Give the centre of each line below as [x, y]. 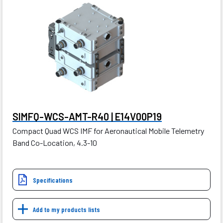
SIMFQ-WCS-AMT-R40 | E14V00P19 [87, 117]
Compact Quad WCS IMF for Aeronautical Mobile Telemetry [108, 131]
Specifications [53, 180]
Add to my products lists [66, 210]
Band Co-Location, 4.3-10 [55, 143]
